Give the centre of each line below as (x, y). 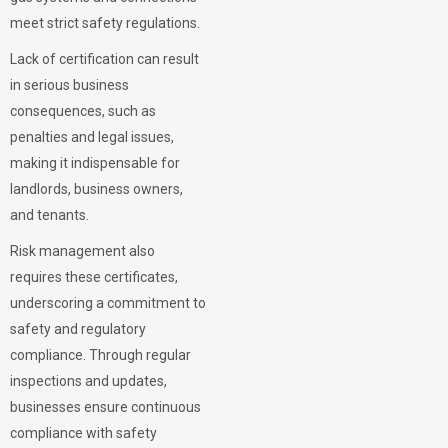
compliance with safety (83, 433)
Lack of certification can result (104, 59)
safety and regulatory (78, 329)
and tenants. (49, 215)
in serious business (69, 85)
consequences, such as (83, 111)
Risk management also (82, 251)
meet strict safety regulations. (106, 23)
